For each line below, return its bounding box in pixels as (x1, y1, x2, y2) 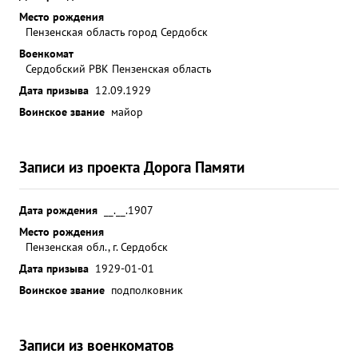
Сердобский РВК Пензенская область (26, 61, 212, 76)
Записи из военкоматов (19, 335, 174, 355)
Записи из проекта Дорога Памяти (19, 157, 245, 177)
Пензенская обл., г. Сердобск (26, 239, 168, 254)
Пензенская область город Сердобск (26, 24, 208, 39)
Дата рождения (19, 202, 97, 217)
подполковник (111, 282, 183, 297)
